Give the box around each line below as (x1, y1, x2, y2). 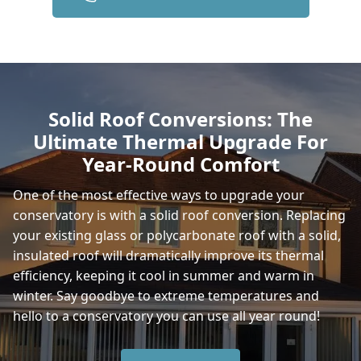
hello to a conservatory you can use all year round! (13, 307, 320, 325)
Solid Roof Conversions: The (48, 106, 313, 132)
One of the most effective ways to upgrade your (13, 186, 305, 204)
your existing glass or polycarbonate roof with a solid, (13, 226, 341, 244)
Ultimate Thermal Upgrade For (33, 128, 328, 155)
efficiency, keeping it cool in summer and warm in (13, 267, 314, 284)
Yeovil (45, 73, 83, 91)
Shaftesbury (45, 286, 123, 304)
